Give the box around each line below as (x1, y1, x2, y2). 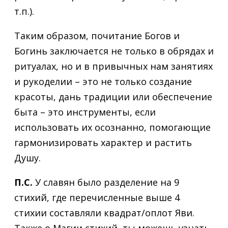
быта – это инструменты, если (14, 106, 156, 119)
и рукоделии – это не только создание (14, 75, 192, 88)
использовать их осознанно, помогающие (14, 121, 211, 134)
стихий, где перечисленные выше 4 (14, 191, 180, 204)
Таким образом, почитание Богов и (14, 30, 180, 42)
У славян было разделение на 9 (33, 176, 179, 189)
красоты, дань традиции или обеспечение (14, 91, 212, 103)
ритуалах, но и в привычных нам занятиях (14, 60, 213, 73)
